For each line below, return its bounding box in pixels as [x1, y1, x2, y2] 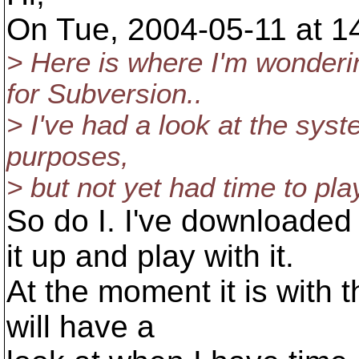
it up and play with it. [6, 239, 294, 273]
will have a [6, 309, 155, 344]
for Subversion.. [6, 79, 203, 109]
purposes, [6, 141, 129, 171]
